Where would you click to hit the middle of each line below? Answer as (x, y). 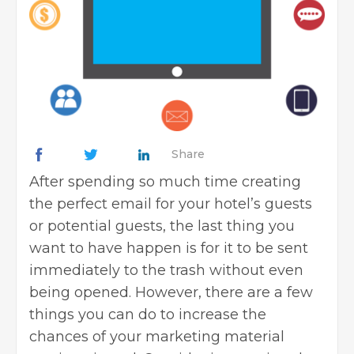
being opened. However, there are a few (171, 292)
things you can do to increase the (148, 314)
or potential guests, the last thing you (162, 226)
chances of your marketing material (157, 336)
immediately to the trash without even (166, 270)
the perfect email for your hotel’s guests (171, 203)
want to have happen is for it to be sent (169, 248)
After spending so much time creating (165, 181)
